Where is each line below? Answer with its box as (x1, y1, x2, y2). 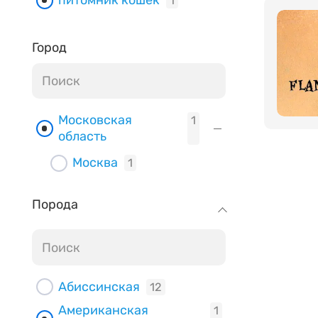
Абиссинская (57, 278, 140, 295)
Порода (32, 196, 78, 212)
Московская (57, 111, 132, 128)
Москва (72, 155, 118, 171)
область (57, 128, 106, 144)
